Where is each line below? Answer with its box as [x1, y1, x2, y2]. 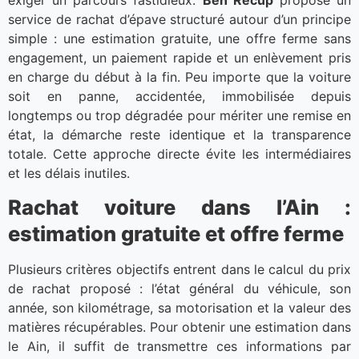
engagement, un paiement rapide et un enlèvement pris [8, 49, 351, 66]
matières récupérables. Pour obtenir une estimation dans [8, 319, 351, 336]
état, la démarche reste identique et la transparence [8, 126, 351, 143]
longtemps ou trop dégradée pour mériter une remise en [8, 107, 351, 123]
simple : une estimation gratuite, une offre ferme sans [8, 30, 351, 46]
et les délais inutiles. [8, 164, 130, 181]
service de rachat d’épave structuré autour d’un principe [8, 10, 351, 27]
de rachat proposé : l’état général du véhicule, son [8, 280, 351, 297]
